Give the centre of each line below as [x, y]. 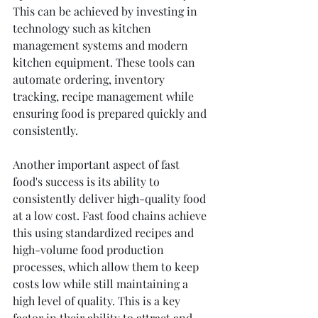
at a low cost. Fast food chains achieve [111, 215]
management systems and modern [102, 45]
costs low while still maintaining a [102, 284]
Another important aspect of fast [98, 164]
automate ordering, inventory [90, 79]
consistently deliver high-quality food [111, 198]
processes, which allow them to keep [107, 267]
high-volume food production [90, 250]
